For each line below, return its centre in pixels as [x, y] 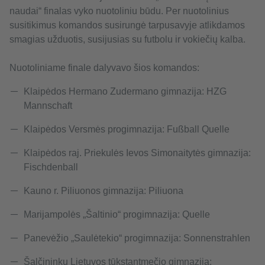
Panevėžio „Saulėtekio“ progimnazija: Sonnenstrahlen [137, 238]
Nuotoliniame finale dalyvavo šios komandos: [104, 68]
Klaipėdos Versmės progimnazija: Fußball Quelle [127, 130]
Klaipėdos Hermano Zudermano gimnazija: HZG [125, 92]
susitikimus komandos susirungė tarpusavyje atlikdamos [127, 25]
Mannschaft [48, 106]
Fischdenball [51, 167]
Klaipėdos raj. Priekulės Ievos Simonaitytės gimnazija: [137, 153]
